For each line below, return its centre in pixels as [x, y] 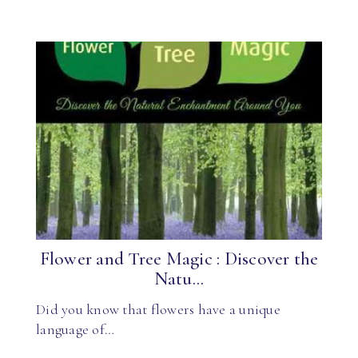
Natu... [179, 279]
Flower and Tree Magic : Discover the [179, 259]
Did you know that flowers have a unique [158, 309]
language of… [75, 329]
